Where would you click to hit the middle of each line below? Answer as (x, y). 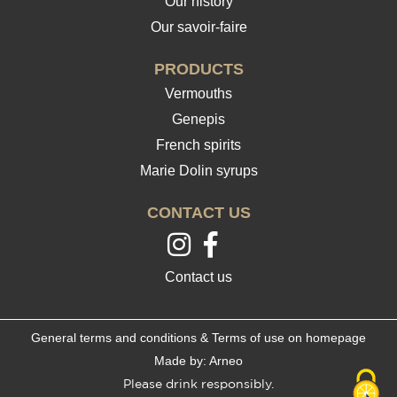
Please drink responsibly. (198, 384)
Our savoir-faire (198, 27)
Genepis (198, 119)
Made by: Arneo (198, 361)
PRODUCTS (198, 69)
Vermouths (198, 93)
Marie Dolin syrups (198, 171)
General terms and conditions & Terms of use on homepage (198, 338)
